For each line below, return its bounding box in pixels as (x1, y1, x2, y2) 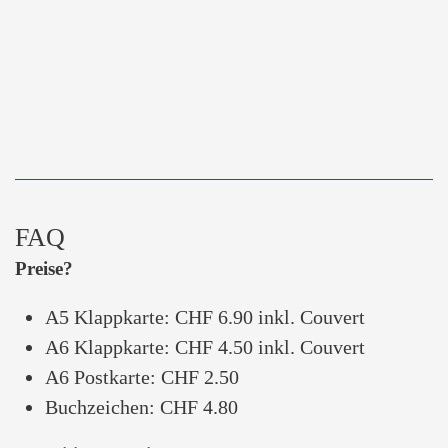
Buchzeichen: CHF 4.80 (45, 396, 238, 418)
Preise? (15, 258, 73, 279)
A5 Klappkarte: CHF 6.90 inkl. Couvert (45, 306, 365, 328)
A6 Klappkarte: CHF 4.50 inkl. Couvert (45, 336, 365, 358)
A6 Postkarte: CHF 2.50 (45, 366, 239, 388)
